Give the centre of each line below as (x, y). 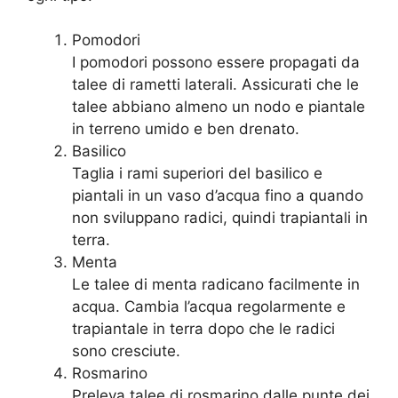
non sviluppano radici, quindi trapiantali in (220, 218)
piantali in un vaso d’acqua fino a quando (218, 196)
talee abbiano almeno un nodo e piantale (219, 107)
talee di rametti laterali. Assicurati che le (215, 85)
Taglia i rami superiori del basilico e (197, 174)
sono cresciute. (126, 351)
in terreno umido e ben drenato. (186, 129)
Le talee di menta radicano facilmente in (216, 285)
